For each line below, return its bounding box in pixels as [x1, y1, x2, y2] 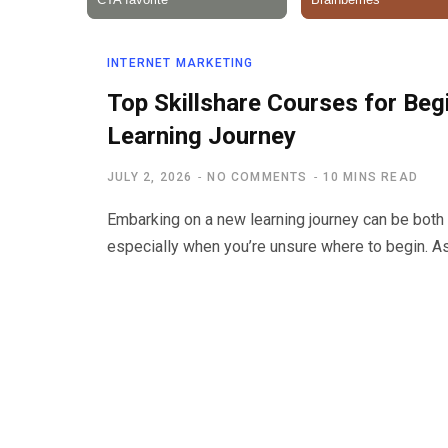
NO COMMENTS [207, 170, 308, 184]
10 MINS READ [322, 170, 419, 184]
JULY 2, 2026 [107, 170, 193, 184]
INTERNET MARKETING [107, 56, 254, 70]
